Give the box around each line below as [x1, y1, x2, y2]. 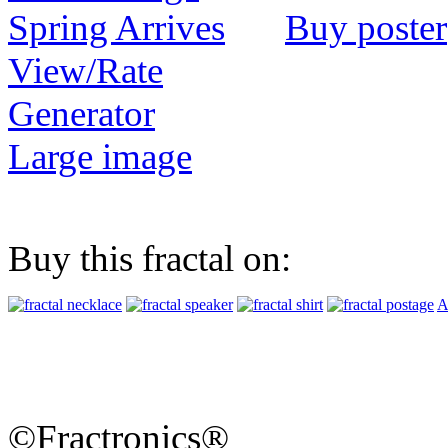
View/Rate [8, 50, 163, 92]
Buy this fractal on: [8, 238, 291, 280]
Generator [8, 93, 155, 135]
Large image [8, 136, 192, 178]
